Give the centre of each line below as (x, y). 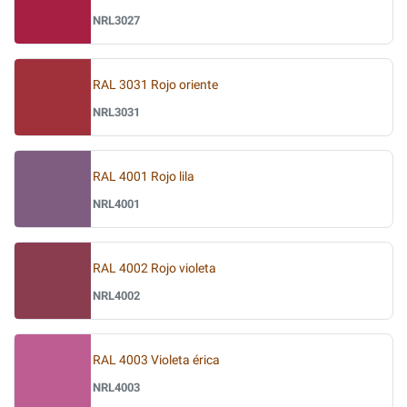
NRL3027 (116, 20)
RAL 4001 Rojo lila (144, 176)
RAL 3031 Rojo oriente (155, 84)
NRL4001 (116, 203)
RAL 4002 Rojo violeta (154, 268)
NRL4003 (116, 387)
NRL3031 (116, 112)
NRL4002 (116, 295)
